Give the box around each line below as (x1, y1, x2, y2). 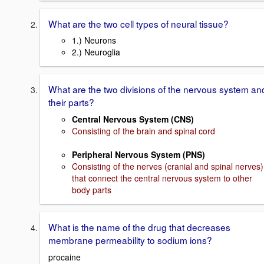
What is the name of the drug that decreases (48, 220, 230, 234)
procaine (48, 250, 81, 263)
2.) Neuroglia (72, 46, 120, 58)
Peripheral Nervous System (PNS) (72, 148, 205, 161)
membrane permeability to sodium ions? (48, 233, 212, 247)
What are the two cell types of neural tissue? (48, 16, 229, 30)
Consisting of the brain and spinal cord (72, 125, 215, 137)
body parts (72, 184, 111, 196)
